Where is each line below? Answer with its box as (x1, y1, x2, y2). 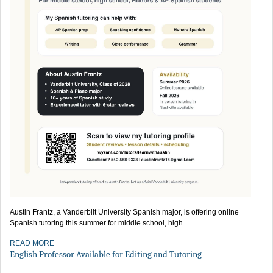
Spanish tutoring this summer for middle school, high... (10, 219, 188, 228)
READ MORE (10, 239, 54, 248)
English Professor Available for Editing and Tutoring (10, 249, 202, 260)
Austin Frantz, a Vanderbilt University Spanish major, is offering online (10, 208, 239, 217)
